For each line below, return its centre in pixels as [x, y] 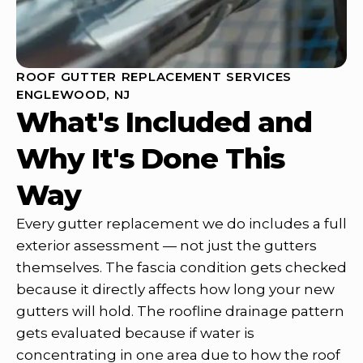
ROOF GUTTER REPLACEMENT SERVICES [154, 76]
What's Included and [164, 122]
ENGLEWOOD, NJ [73, 94]
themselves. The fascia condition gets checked [181, 267]
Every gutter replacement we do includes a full [181, 223]
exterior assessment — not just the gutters [167, 245]
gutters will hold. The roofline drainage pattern [180, 311]
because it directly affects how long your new [175, 289]
